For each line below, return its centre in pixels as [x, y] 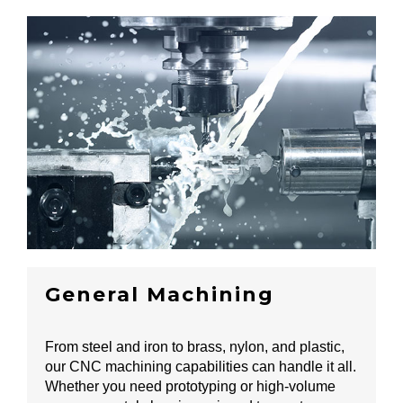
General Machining [160, 295]
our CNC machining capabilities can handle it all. [201, 367]
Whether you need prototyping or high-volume [190, 387]
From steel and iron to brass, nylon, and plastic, [195, 347]
